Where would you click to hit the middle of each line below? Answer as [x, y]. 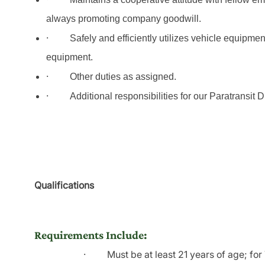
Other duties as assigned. [123, 77]
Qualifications [64, 185]
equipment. [70, 57]
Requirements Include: [91, 235]
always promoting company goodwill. [124, 19]
